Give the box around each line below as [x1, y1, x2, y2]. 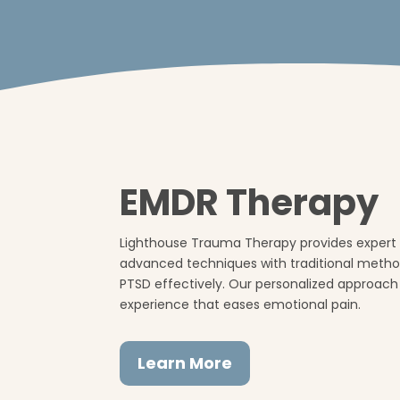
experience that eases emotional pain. [120, 295, 362, 313]
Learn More [137, 352, 233, 375]
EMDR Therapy [120, 177, 379, 228]
